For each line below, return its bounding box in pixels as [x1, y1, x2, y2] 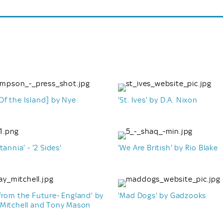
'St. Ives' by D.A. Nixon [117, 95, 198, 105]
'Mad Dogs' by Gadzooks [117, 191, 207, 200]
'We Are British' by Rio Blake [117, 143, 218, 152]
